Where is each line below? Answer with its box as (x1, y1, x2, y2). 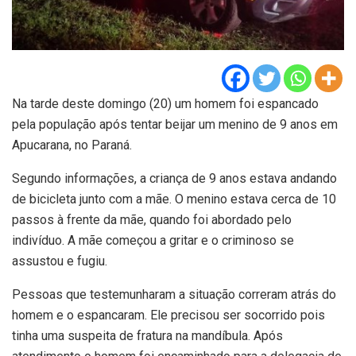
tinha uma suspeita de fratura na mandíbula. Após (12, 328, 283, 344)
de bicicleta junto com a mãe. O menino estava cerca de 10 (12, 192, 336, 207)
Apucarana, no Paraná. (12, 137, 132, 153)
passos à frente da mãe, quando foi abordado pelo (12, 212, 292, 228)
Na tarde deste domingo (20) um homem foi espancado (12, 96, 319, 112)
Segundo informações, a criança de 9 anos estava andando (12, 171, 337, 187)
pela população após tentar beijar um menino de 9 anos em (12, 117, 338, 133)
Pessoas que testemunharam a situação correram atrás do (12, 287, 336, 303)
